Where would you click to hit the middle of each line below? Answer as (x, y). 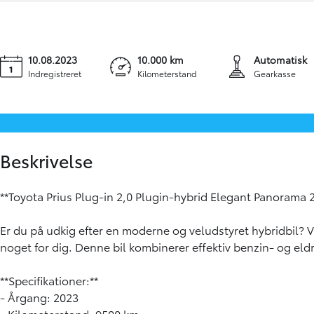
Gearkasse (274, 74)
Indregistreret (55, 74)
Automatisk (280, 60)
